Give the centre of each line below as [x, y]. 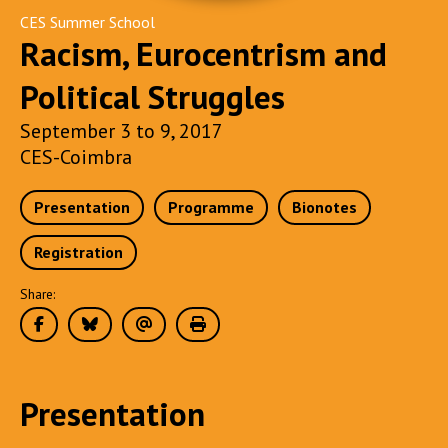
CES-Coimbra [76, 157]
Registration [78, 252]
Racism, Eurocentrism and [203, 53]
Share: [37, 294]
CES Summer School [87, 22]
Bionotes [324, 207]
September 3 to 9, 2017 [121, 131]
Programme [211, 207]
